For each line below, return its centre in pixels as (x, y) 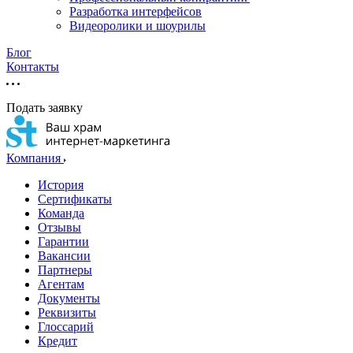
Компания (35, 158)
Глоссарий (66, 327)
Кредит (58, 341)
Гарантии (63, 242)
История (61, 185)
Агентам (61, 284)
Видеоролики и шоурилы (137, 26)
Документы (69, 298)
